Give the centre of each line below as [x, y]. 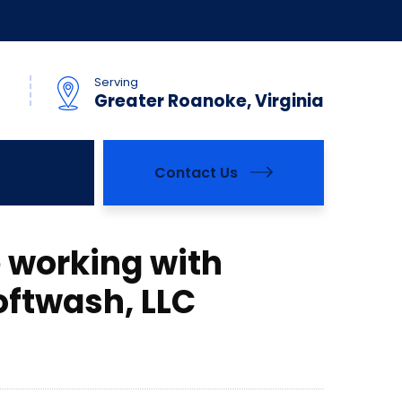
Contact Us [196, 173]
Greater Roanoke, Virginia [209, 101]
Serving [116, 82]
